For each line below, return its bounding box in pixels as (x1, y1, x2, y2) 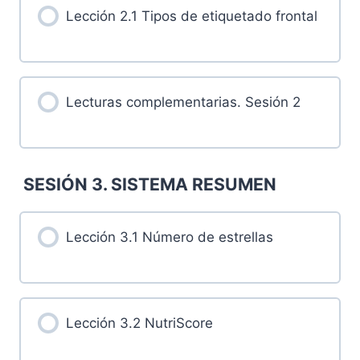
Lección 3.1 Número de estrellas (65, 228, 273, 245)
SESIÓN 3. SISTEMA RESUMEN (23, 173, 277, 194)
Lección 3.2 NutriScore (65, 314, 213, 331)
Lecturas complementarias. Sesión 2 (65, 94, 301, 111)
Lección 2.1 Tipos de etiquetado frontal (65, 8, 317, 25)
